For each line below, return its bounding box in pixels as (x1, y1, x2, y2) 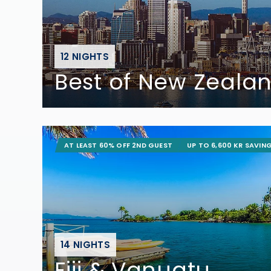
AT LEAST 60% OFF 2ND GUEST (64, 140, 172, 150)
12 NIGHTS (60, 50, 109, 63)
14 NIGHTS (60, 238, 110, 251)
